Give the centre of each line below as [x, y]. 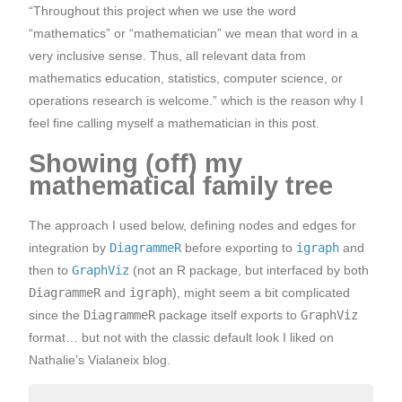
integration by [69, 247]
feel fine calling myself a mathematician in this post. [174, 123]
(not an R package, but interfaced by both [249, 270]
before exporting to [239, 247]
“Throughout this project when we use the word [162, 11]
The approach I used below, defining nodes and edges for [192, 225]
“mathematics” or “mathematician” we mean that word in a [193, 34]
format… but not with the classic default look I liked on [181, 337]
